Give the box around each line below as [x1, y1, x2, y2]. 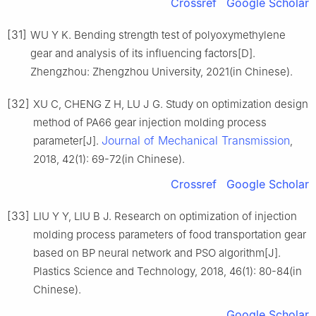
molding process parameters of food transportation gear [33, 227, 306, 241]
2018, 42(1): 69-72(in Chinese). [33, 152, 185, 166]
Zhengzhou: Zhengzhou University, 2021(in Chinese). [30, 64, 293, 78]
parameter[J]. [33, 133, 102, 147]
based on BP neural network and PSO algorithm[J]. [33, 245, 281, 260]
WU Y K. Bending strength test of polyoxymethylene [30, 28, 286, 42]
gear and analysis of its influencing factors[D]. [30, 46, 255, 60]
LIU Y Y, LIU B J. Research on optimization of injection [33, 209, 297, 223]
